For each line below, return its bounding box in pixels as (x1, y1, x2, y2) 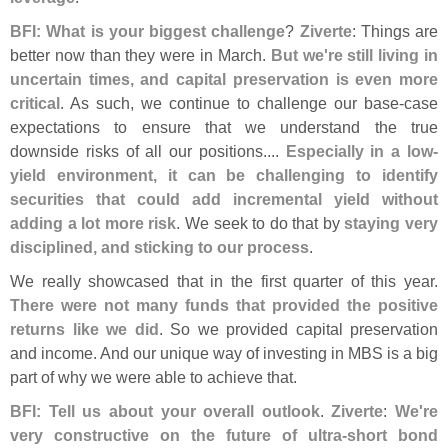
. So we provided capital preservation (158, 319, 438, 338)
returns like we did (10, 319, 159, 338)
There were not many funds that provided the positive (10, 295, 438, 314)
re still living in (327, 45, 439, 64)
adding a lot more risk (10, 213, 177, 232)
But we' (270, 45, 328, 64)
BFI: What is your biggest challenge (10, 21, 286, 40)
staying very (344, 213, 439, 232)
